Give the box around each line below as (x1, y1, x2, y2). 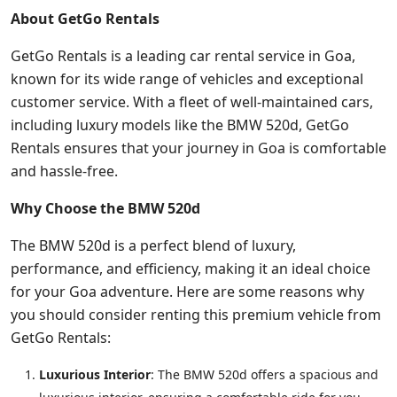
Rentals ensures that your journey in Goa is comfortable (11, 138, 386, 158)
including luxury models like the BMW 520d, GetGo (11, 115, 349, 135)
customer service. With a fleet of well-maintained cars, (11, 92, 373, 112)
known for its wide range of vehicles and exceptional (11, 69, 363, 89)
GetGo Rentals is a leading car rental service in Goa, (11, 46, 355, 66)
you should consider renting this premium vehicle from (11, 305, 381, 324)
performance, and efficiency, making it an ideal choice (11, 259, 370, 278)
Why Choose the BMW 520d (11, 198, 200, 218)
